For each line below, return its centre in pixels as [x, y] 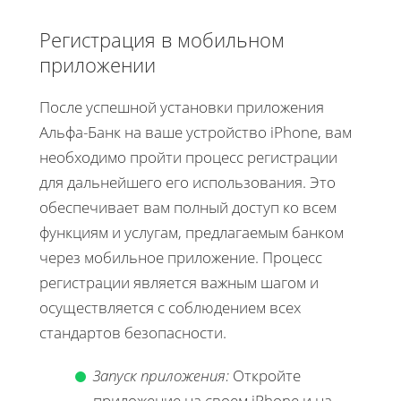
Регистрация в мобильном [162, 39]
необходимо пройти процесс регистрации [188, 157]
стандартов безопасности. [133, 332]
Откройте [265, 375]
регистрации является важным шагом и [179, 282]
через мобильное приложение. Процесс [181, 257]
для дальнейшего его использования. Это [188, 182]
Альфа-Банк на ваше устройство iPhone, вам [196, 132]
